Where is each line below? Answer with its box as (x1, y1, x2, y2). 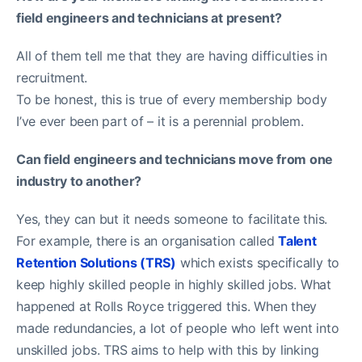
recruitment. (16, 69, 88, 86)
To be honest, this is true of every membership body (16, 90, 327, 107)
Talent (278, 232, 317, 249)
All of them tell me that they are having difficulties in (16, 47, 327, 64)
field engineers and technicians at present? (16, 9, 282, 26)
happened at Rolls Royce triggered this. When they (16, 297, 318, 314)
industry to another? (16, 172, 142, 189)
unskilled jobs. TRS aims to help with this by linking (16, 341, 319, 358)
